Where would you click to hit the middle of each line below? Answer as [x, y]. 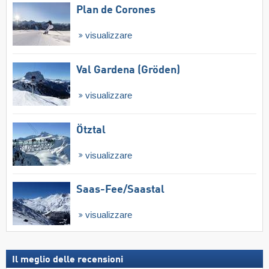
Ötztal [91, 130]
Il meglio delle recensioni [68, 260]
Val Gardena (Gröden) [128, 70]
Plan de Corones [116, 11]
